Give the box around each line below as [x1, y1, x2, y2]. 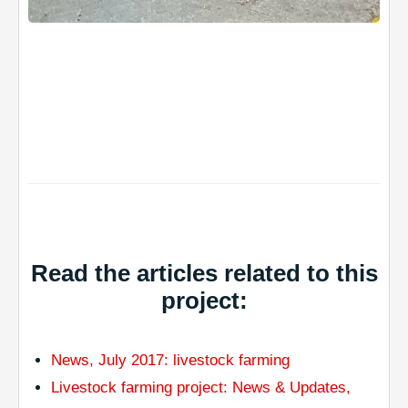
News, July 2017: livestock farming [51, 352, 290, 370]
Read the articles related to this [30, 260, 378, 288]
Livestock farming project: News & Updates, [51, 379, 351, 397]
